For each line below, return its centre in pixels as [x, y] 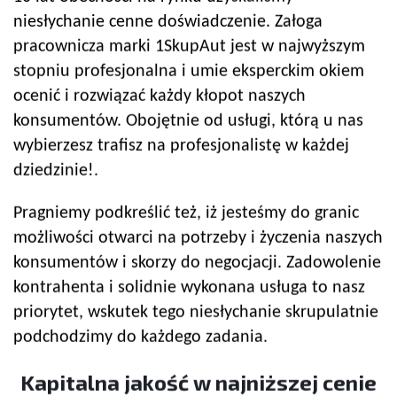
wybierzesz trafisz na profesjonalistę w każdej [181, 147]
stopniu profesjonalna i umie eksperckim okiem [189, 72]
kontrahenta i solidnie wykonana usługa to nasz [189, 288]
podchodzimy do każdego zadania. [140, 338]
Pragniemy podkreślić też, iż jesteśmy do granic [186, 214]
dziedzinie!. [56, 171]
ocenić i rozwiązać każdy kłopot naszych [160, 97]
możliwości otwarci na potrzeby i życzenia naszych [198, 239]
